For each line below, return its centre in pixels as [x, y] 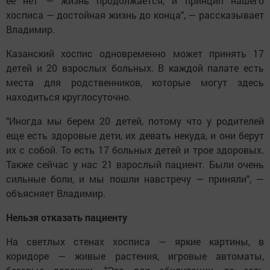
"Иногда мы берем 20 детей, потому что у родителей [135, 121]
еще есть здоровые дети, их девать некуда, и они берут [135, 136]
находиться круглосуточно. [70, 97]
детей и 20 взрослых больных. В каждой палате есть [135, 68]
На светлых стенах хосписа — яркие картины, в [135, 242]
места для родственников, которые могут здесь [135, 83]
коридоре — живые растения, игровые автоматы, [135, 256]
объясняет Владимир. [56, 193]
